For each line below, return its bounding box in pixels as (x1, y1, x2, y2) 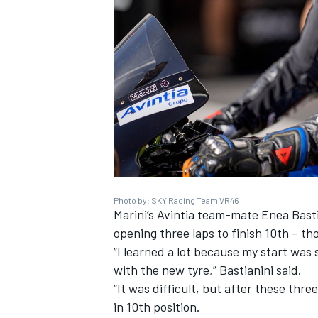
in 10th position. (114, 298, 200, 314)
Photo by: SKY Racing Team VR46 (114, 194, 239, 205)
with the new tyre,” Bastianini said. (114, 261, 302, 278)
